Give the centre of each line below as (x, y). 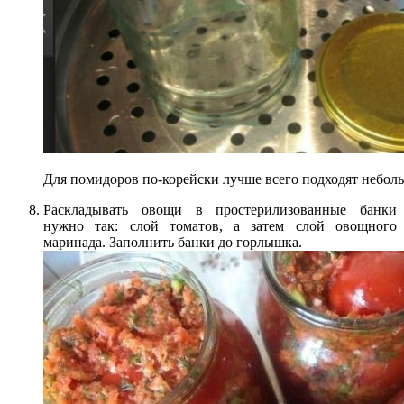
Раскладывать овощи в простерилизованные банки (220, 209)
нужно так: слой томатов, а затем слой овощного (220, 225)
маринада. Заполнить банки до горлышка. (173, 242)
